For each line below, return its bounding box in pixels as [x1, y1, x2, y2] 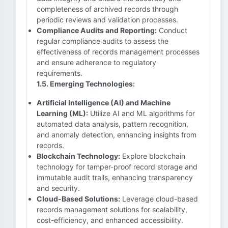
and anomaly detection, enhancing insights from [37, 130, 196, 139]
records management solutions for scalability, [37, 205, 187, 214]
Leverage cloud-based [120, 194, 198, 203]
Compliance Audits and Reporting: [37, 26, 157, 35]
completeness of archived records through [37, 5, 178, 13]
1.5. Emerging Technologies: [37, 79, 135, 88]
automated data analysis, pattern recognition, [37, 120, 188, 128]
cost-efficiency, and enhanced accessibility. [37, 216, 183, 224]
